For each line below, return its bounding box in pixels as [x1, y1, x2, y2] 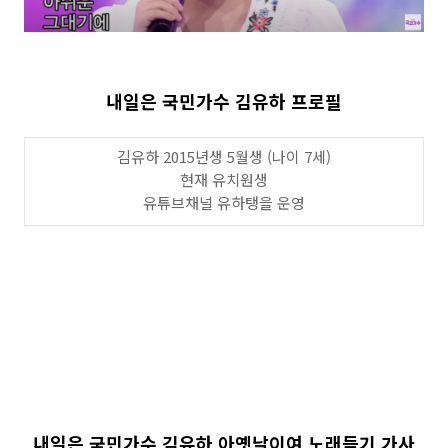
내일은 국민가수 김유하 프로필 [106, 88, 342, 114]
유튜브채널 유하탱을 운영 [143, 192, 305, 213]
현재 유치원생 [180, 169, 268, 190]
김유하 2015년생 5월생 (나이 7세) [117, 146, 331, 167]
